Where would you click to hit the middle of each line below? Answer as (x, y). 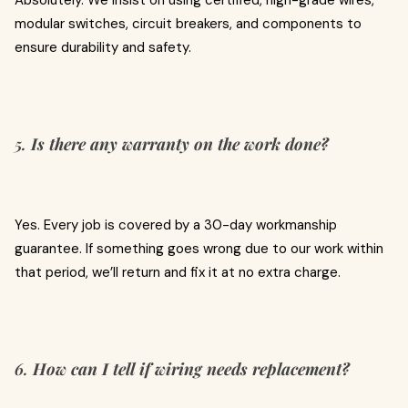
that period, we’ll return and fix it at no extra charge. (178, 272)
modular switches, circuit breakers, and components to (188, 24)
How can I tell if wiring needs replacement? (191, 369)
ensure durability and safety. (103, 47)
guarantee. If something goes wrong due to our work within (199, 249)
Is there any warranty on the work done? (180, 144)
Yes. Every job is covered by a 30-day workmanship (176, 225)
